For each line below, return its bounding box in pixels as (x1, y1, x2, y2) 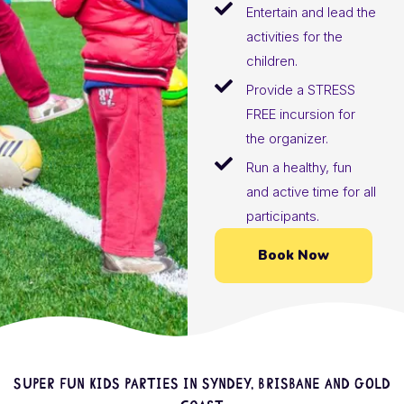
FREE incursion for (245, 105, 355, 123)
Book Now (257, 245, 329, 264)
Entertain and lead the (245, 3, 376, 21)
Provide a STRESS (245, 80, 355, 98)
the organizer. (245, 129, 328, 147)
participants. (245, 207, 319, 225)
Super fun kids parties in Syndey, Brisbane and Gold (14, 376, 390, 391)
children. (245, 51, 298, 69)
